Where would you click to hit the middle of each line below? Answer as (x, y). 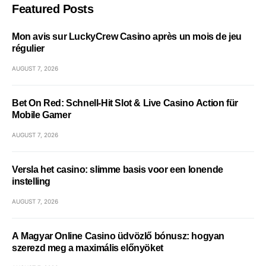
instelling (31, 182)
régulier (28, 49)
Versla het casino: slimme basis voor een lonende (118, 170)
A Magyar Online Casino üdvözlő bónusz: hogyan (118, 236)
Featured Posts (53, 9)
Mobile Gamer (42, 115)
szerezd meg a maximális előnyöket (88, 248)
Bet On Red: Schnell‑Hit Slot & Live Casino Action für (125, 103)
